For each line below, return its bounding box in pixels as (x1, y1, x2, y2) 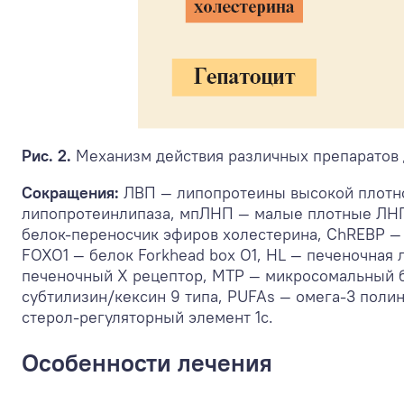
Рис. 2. (22, 144, 76, 166)
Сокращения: (22, 181, 124, 203)
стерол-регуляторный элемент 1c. (22, 306, 273, 327)
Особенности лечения (22, 347, 272, 379)
